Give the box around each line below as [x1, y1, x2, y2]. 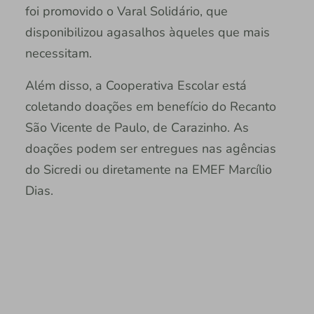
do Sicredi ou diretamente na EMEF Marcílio [25, 161, 272, 179]
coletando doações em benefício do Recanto [25, 98, 276, 116]
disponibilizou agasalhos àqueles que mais [25, 24, 270, 41]
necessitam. [25, 45, 92, 62]
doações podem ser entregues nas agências [25, 140, 276, 158]
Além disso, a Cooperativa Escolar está [25, 77, 247, 95]
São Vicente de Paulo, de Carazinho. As [25, 119, 249, 137]
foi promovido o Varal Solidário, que [25, 3, 228, 20]
